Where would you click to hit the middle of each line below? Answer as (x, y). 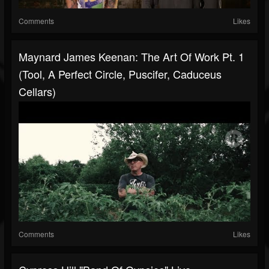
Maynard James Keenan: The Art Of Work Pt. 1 (131, 57)
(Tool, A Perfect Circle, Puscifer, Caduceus (120, 74)
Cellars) (37, 92)
